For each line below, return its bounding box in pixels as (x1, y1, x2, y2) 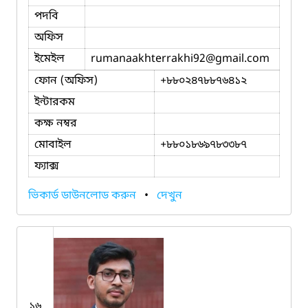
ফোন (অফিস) (34, 73, 98, 89)
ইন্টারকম (34, 94, 75, 110)
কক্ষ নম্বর (34, 115, 77, 131)
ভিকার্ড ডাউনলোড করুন (28, 188, 139, 203)
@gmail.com (206, 51, 269, 67)
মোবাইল (34, 137, 71, 153)
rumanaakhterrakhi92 (91, 51, 206, 67)
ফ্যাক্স (34, 158, 59, 174)
